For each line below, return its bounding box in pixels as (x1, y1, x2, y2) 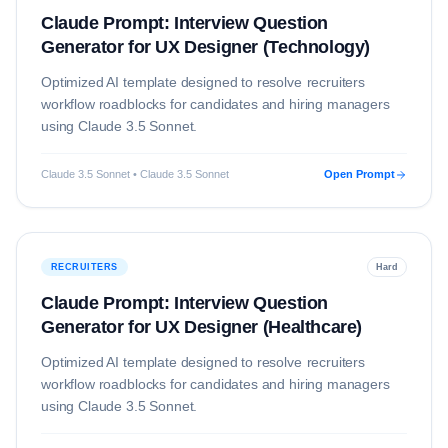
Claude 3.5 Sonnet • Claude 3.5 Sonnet (41, 168, 229, 180)
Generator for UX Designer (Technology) (41, 37, 370, 57)
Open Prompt (324, 168, 395, 180)
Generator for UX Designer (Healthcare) (41, 317, 362, 337)
